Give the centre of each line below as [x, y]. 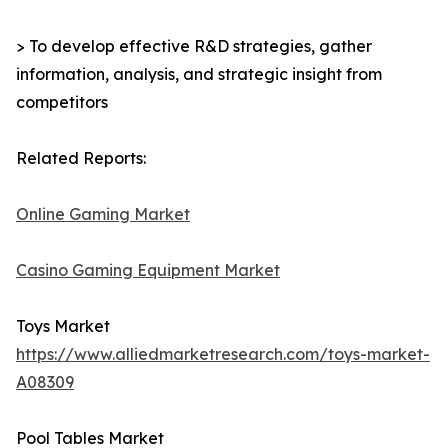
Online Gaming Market [103, 214]
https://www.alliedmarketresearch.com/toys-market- [223, 354]
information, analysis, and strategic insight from [199, 74]
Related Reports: [81, 158]
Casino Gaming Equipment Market [148, 270]
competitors [62, 102]
